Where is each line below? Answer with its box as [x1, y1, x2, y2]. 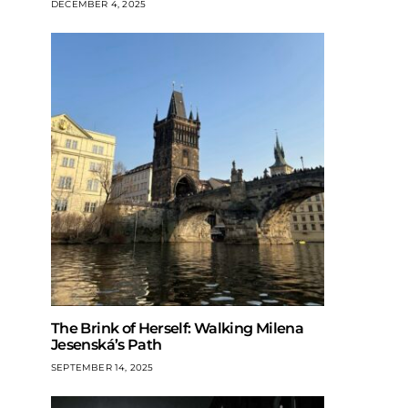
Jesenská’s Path [51, 336, 162, 353]
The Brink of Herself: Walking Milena [51, 320, 303, 337]
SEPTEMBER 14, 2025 [51, 362, 154, 373]
